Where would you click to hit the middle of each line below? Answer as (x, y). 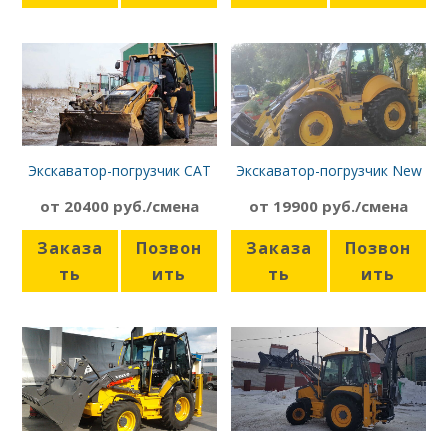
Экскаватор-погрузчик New (328, 171)
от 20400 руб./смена (119, 206)
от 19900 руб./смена (328, 206)
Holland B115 (328, 189)
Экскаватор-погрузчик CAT (119, 171)
